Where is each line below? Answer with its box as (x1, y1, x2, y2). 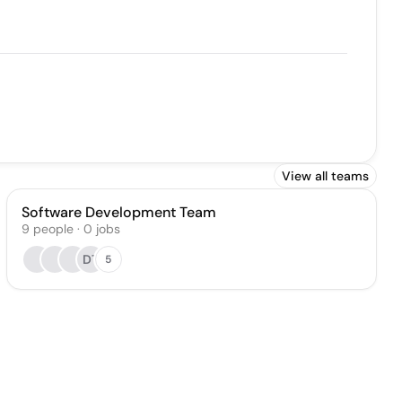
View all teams (282, 168, 369, 184)
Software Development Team (21, 203, 216, 222)
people (32, 221, 74, 237)
